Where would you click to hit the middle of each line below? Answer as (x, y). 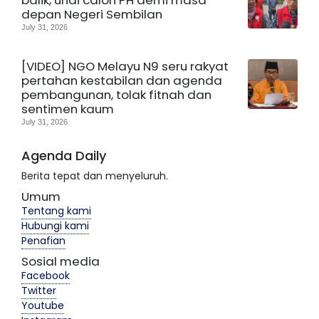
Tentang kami (56, 210)
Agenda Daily (64, 155)
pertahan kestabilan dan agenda (122, 80)
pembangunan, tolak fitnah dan (116, 94)
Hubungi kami (55, 225)
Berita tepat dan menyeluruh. (95, 176)
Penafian (43, 240)
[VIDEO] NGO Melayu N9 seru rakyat (125, 66)
